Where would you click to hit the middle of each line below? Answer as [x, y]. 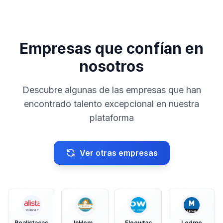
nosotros [111, 66]
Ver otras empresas [118, 153]
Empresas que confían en [111, 48]
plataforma [111, 118]
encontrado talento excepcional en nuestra [111, 104]
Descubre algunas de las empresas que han [111, 90]
